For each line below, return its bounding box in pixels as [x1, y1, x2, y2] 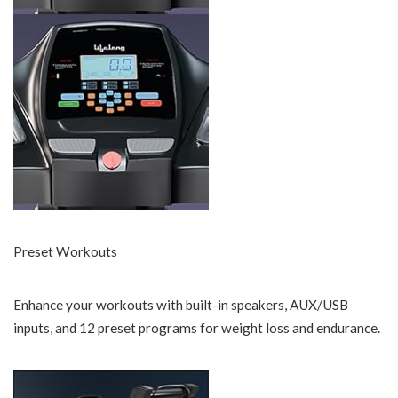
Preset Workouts [13, 243, 117, 260]
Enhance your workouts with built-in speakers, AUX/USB [13, 297, 348, 314]
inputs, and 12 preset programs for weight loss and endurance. [13, 320, 380, 337]
